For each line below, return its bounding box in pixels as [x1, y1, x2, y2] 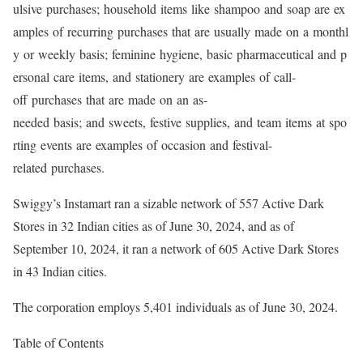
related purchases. [13, 158, 105, 176]
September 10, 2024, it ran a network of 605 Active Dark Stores [13, 239, 339, 257]
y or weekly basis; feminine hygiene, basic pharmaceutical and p [13, 45, 347, 62]
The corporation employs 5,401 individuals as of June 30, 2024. [13, 297, 338, 315]
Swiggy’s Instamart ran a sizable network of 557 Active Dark [13, 194, 324, 211]
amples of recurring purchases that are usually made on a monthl [13, 22, 348, 40]
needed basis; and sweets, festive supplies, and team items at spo [13, 113, 347, 130]
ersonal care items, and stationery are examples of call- [13, 67, 296, 85]
